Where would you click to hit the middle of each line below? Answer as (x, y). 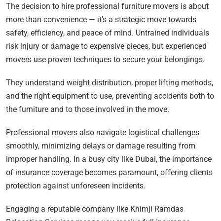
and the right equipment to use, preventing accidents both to (110, 96)
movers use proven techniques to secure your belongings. (105, 60)
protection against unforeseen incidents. (76, 186)
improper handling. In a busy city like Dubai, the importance (109, 159)
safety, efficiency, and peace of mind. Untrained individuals (108, 33)
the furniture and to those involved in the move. (88, 110)
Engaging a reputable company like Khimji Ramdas (95, 209)
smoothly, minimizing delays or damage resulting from (101, 146)
